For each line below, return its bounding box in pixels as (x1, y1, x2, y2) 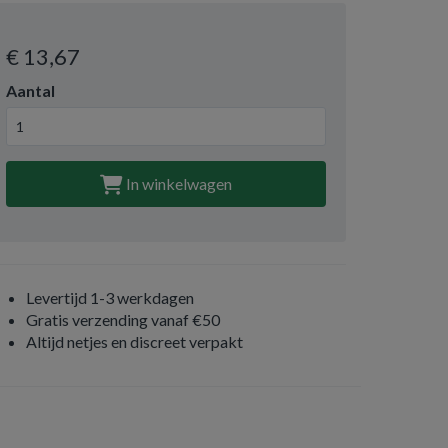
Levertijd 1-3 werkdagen (26, 288, 194, 307)
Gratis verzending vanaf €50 (26, 310, 220, 329)
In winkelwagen (123, 174, 232, 193)
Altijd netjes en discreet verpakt (26, 332, 243, 351)
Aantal (6, 81, 55, 100)
